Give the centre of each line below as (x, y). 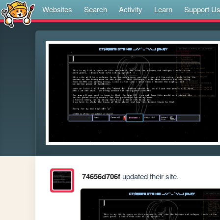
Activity (131, 9)
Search (96, 9)
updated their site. (149, 176)
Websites (57, 9)
